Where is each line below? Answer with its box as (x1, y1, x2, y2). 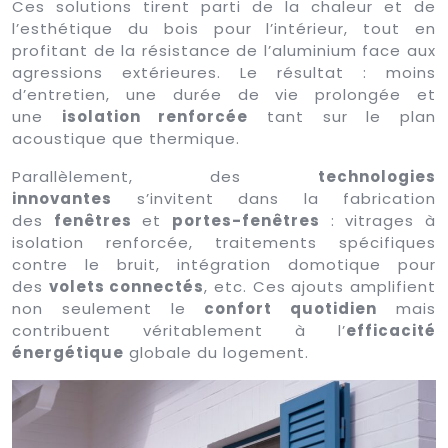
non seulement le (12, 297, 205, 319)
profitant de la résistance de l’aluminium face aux (12, 39, 436, 61)
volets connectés (48, 275, 205, 297)
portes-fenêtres (172, 209, 321, 231)
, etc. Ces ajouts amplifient (204, 275, 437, 297)
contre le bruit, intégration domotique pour (12, 253, 436, 275)
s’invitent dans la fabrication (112, 187, 436, 209)
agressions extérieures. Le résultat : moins (12, 61, 436, 83)
